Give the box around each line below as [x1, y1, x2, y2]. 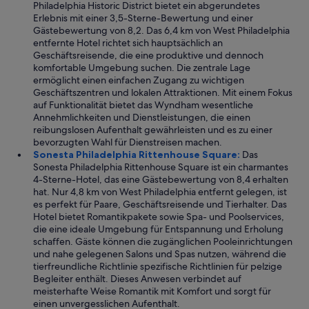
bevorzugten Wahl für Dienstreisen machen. [33, 136, 222, 148]
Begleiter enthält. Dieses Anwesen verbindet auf [33, 272, 241, 285]
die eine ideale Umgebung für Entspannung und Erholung [33, 223, 283, 235]
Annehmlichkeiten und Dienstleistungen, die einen [33, 111, 250, 123]
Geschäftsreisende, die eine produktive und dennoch [33, 49, 263, 61]
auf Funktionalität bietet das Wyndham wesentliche [33, 99, 253, 111]
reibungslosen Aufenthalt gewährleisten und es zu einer [33, 123, 272, 136]
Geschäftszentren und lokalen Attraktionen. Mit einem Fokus [33, 86, 292, 99]
